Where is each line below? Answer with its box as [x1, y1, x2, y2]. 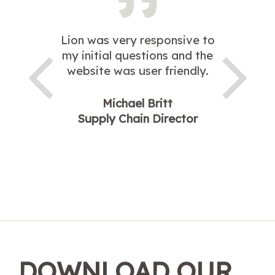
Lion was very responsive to [60, 33, 215, 48]
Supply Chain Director [77, 111, 198, 126]
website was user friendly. [66, 64, 209, 79]
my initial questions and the [62, 48, 213, 63]
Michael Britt [103, 96, 172, 110]
